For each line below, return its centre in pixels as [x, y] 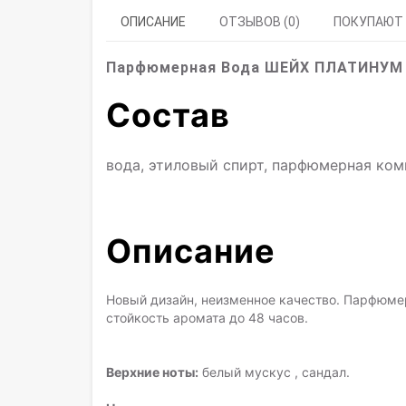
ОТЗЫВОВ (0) [260, 22]
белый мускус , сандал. [274, 372]
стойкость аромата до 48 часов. [207, 318]
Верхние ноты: [152, 372]
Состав [168, 115]
